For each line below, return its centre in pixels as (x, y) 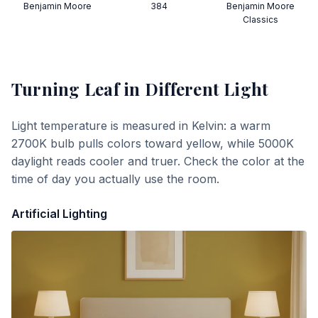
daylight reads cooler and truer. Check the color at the (158, 161)
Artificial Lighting (59, 214)
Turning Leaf (65, 89)
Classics (260, 20)
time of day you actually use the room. (115, 179)
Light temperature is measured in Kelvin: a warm (141, 126)
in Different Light (194, 89)
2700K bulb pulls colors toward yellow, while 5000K (153, 143)
